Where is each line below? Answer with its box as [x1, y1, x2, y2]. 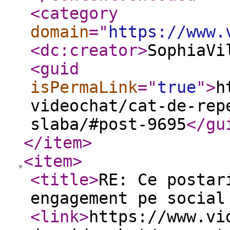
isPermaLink [30, 78, 138, 97]
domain [30, 23, 89, 41]
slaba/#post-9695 [30, 115, 186, 133]
